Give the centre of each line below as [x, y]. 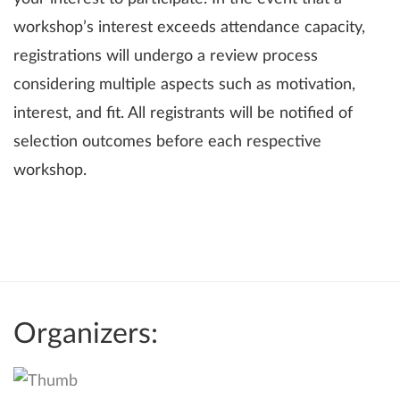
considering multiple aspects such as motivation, [184, 84]
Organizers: [86, 334]
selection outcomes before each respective [167, 142]
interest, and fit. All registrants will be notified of [183, 113]
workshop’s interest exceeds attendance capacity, [189, 27]
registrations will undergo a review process [166, 56]
